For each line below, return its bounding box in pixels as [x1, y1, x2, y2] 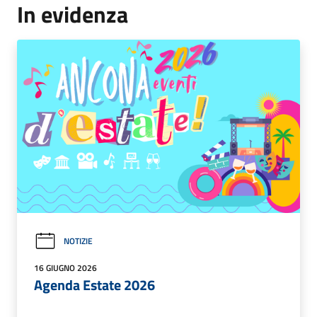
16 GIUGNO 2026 [34, 260, 97, 275]
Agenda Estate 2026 [34, 273, 155, 296]
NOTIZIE [64, 234, 93, 248]
